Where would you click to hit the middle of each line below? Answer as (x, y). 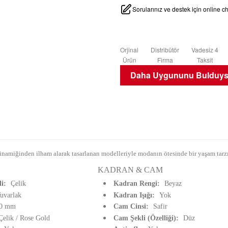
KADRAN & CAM (131, 170)
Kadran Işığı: (135, 195)
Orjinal (129, 50)
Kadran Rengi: (138, 183)
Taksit (205, 60)
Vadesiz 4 (205, 50)
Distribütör (165, 50)
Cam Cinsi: (132, 206)
